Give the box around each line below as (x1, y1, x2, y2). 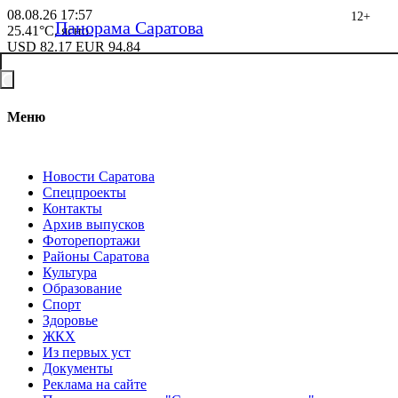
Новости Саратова (43, 168, 155, 184)
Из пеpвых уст (43, 344, 131, 360)
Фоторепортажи (43, 232, 140, 248)
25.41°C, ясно (7, 23, 89, 38)
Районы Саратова (43, 248, 149, 264)
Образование (43, 280, 122, 296)
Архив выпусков (43, 216, 145, 232)
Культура (43, 264, 97, 280)
